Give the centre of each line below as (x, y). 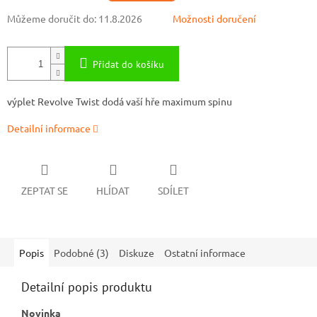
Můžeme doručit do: (52, 19)
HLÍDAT (113, 190)
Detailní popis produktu (87, 287)
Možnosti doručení (214, 19)
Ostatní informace (205, 252)
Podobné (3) (81, 252)
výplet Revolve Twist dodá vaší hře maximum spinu (120, 102)
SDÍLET (173, 190)
